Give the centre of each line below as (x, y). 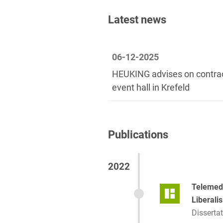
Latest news (137, 19)
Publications (138, 135)
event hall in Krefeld (151, 88)
